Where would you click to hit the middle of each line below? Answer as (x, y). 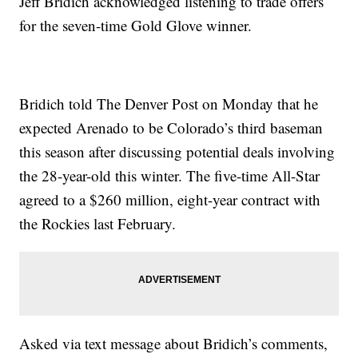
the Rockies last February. (98, 224)
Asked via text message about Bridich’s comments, (174, 344)
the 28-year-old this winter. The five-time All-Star (170, 176)
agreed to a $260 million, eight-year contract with (170, 200)
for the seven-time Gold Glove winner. (136, 26)
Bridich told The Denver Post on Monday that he (169, 104)
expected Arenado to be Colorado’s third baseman (171, 128)
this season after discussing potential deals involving (177, 152)
